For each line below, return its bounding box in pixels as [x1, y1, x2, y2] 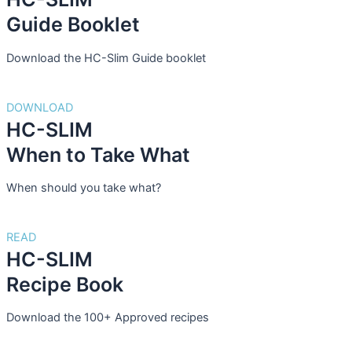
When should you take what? [6, 181, 161, 196]
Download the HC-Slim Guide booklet [6, 50, 206, 65]
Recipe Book [6, 272, 123, 296]
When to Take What [6, 142, 190, 167]
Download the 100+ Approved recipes [6, 310, 209, 325]
